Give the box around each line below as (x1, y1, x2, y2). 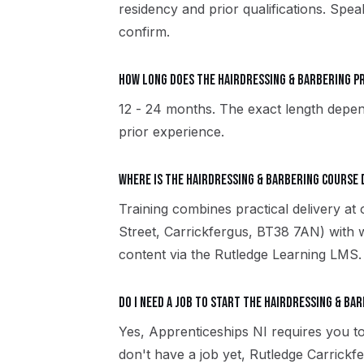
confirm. (119, 24, 170, 40)
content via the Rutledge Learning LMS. (119, 246, 362, 262)
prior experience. (119, 123, 224, 140)
